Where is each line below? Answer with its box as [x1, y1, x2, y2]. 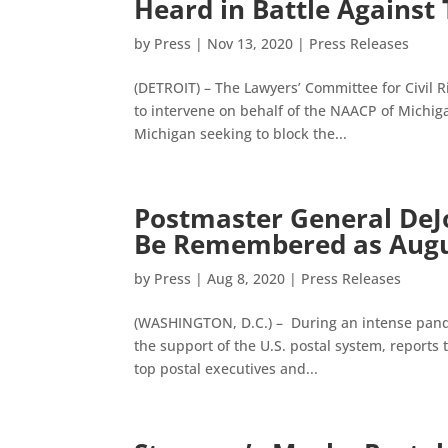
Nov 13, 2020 [207, 34, 294, 53]
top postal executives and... [134, 359, 319, 378]
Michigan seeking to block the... [134, 124, 348, 143]
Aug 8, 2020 [207, 269, 286, 288]
